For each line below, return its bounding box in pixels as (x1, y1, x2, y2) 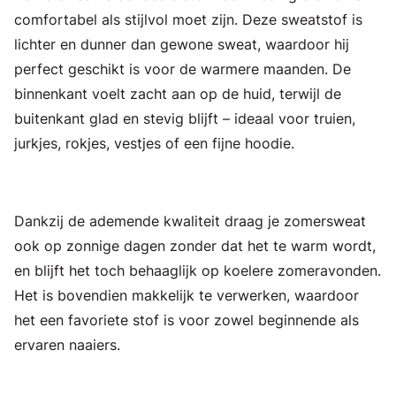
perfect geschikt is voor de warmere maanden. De (14, 59, 351, 78)
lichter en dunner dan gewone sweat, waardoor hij (14, 34, 349, 53)
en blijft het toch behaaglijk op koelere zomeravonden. (14, 261, 381, 279)
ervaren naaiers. (14, 335, 120, 354)
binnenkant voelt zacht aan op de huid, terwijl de (14, 84, 341, 103)
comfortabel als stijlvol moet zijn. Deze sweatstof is (14, 10, 362, 28)
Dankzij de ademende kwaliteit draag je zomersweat (14, 211, 366, 230)
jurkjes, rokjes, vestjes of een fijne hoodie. (14, 133, 294, 152)
